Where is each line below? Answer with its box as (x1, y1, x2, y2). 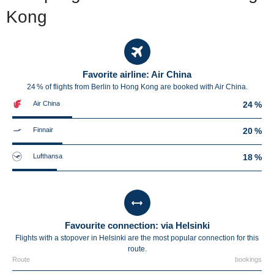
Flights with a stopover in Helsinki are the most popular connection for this (15, 234, 259, 242)
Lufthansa (33, 152, 62, 160)
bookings (235, 256, 262, 263)
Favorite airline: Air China (83, 69, 191, 80)
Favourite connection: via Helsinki (64, 220, 210, 231)
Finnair (33, 126, 53, 133)
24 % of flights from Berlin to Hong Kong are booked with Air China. (26, 83, 248, 91)
